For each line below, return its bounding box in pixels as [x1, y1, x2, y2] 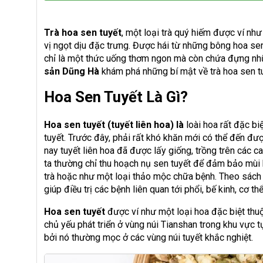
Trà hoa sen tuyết [44, 26, 122, 38]
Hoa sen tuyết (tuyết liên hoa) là [44, 119, 184, 130]
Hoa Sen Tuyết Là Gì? [44, 87, 188, 106]
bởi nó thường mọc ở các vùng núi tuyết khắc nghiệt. [44, 231, 253, 243]
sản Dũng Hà [44, 65, 99, 77]
